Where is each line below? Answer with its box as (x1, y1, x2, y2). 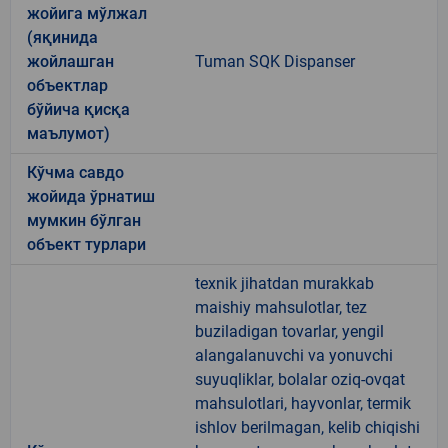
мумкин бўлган (27, 210, 141, 230)
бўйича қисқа (27, 99, 130, 119)
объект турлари (27, 234, 146, 254)
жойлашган (27, 51, 114, 71)
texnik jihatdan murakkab (195, 273, 374, 293)
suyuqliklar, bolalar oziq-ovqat (195, 369, 405, 389)
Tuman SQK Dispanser (195, 51, 355, 71)
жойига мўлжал (27, 3, 147, 23)
